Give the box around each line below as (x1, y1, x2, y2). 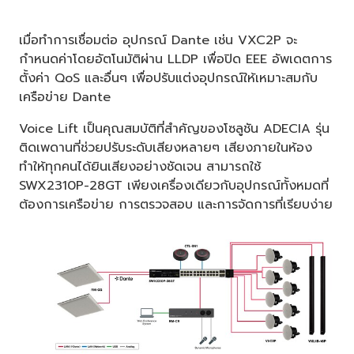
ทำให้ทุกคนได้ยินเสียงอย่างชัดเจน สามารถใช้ (19, 156, 261, 176)
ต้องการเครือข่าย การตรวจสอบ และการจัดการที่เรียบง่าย (19, 194, 333, 214)
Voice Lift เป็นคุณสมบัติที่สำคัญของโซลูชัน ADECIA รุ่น (19, 119, 330, 138)
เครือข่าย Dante (19, 87, 111, 107)
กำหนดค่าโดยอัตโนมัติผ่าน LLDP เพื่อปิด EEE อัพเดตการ (19, 49, 332, 69)
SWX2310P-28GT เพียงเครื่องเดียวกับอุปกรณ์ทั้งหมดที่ (19, 175, 329, 195)
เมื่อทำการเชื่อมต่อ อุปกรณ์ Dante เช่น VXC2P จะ (19, 30, 297, 50)
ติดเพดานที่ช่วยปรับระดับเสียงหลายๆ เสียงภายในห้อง (19, 137, 312, 157)
